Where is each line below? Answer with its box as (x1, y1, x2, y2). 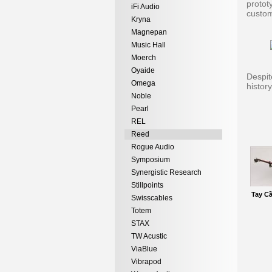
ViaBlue (131, 245, 157, 253)
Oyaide (131, 66, 155, 75)
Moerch (131, 53, 156, 62)
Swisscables (131, 194, 172, 202)
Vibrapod (131, 257, 161, 266)
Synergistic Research (131, 168, 202, 177)
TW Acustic (131, 232, 167, 240)
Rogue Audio (131, 143, 174, 151)
